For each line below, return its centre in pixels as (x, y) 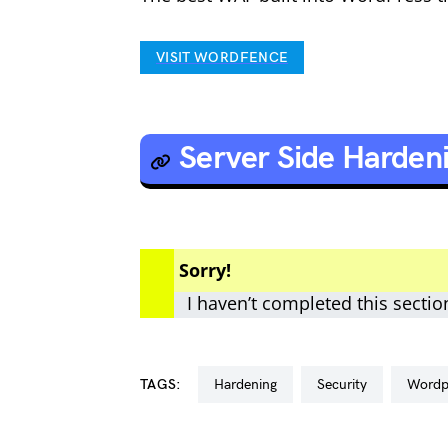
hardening (250, 384)
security (345, 384)
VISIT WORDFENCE (222, 57)
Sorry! (205, 270)
